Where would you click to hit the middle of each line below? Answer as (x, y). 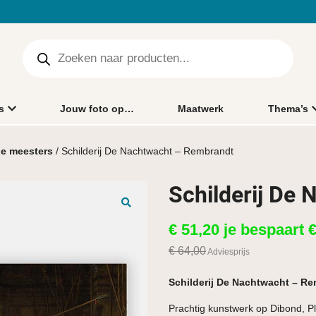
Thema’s (288, 109)
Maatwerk (201, 109)
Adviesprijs (228, 251)
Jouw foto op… (97, 109)
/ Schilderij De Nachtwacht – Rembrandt (144, 151)
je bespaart (264, 229)
